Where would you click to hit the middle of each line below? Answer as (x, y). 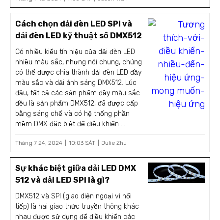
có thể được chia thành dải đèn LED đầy (79, 72)
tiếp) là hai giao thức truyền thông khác (77, 206)
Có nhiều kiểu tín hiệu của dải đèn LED (75, 52)
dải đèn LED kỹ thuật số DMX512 (79, 35)
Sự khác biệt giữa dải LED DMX (76, 168)
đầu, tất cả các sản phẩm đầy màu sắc (78, 93)
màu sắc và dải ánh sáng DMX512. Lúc (76, 82)
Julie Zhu (114, 143)
